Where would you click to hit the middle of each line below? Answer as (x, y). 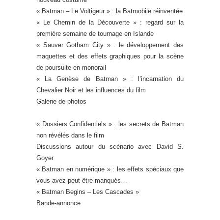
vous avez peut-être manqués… (82, 181)
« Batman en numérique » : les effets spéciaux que (110, 169)
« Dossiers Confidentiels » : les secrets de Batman (110, 124)
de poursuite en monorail (71, 68)
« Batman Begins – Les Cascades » (88, 192)
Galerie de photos (61, 102)
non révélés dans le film (70, 136)
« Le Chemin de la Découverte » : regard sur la (110, 23)
